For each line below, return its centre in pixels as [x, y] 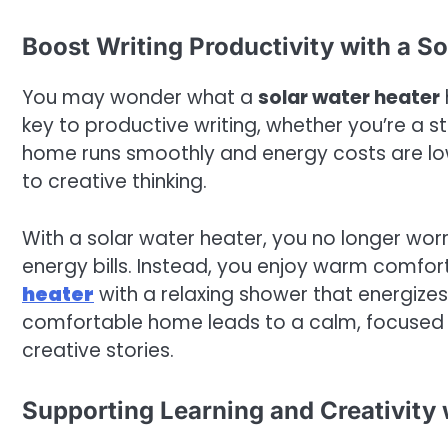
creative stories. [98, 350]
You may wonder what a [140, 98]
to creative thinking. [114, 182]
